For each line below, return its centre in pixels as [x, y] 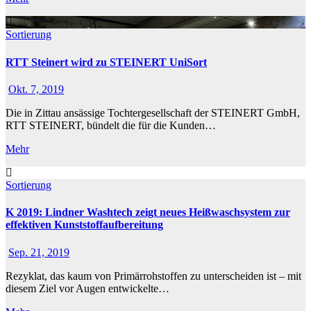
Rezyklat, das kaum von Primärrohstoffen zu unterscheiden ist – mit [153, 276]
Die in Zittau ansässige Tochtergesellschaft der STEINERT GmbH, [153, 113]
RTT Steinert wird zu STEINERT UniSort [106, 62]
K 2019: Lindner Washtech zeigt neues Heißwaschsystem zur [148, 212]
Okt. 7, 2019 [36, 89]
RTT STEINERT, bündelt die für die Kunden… [111, 125]
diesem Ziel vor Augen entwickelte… [87, 288]
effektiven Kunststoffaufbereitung [84, 225]
